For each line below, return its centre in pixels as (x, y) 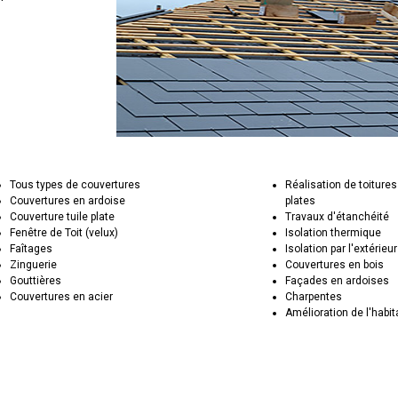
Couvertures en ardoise (68, 201)
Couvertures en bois (335, 265)
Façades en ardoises (338, 281)
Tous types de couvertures (76, 185)
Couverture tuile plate (63, 217)
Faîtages (32, 249)
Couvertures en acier (62, 297)
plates (301, 201)
